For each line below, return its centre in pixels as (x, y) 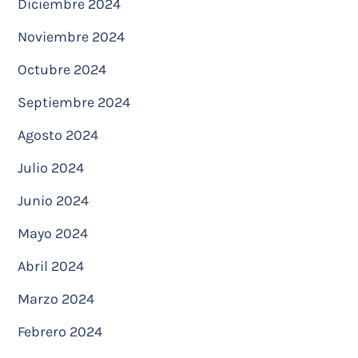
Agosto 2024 (58, 135)
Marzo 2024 (56, 299)
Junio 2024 (53, 201)
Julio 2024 (51, 168)
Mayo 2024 (53, 233)
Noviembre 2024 (71, 37)
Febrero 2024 (60, 332)
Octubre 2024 (62, 70)
